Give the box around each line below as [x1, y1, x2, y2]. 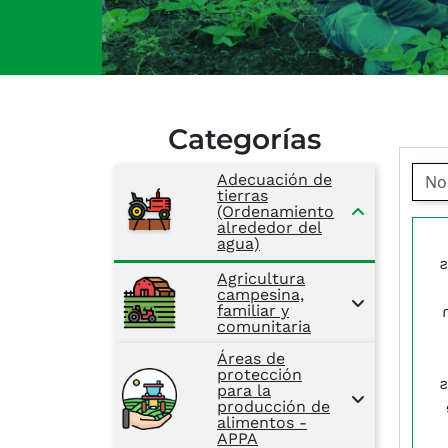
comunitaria [217, 316, 311, 336]
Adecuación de [217, 169, 332, 189]
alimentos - [217, 412, 307, 432]
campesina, [217, 284, 304, 304]
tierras [217, 185, 268, 205]
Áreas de [217, 348, 285, 368]
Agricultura [217, 268, 305, 288]
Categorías [168, 121, 321, 156]
